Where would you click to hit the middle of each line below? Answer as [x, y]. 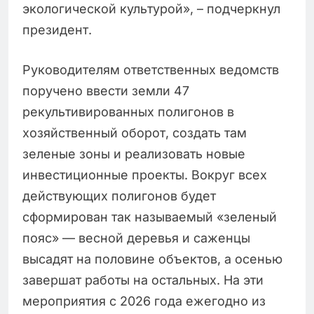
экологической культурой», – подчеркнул [151, 9]
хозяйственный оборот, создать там [135, 133]
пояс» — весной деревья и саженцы [136, 238]
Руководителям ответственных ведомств [151, 70]
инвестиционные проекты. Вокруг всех [145, 175]
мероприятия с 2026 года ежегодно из [144, 301]
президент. [57, 30]
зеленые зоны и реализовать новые [134, 154]
